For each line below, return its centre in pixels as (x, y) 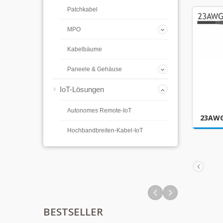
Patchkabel (82, 9)
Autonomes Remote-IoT (99, 111)
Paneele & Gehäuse (95, 69)
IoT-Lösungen (82, 89)
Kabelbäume (85, 49)
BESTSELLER (73, 212)
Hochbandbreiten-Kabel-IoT (105, 130)
